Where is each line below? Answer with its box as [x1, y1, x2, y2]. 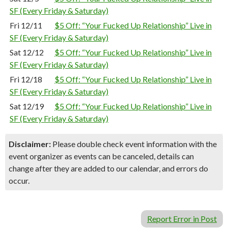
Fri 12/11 [10, 20, 42, 30]
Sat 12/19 [10, 101, 44, 111]
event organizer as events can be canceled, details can [9, 151, 194, 161]
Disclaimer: [9, 139, 51, 149]
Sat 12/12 [10, 47, 44, 57]
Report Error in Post [147, 214, 217, 223]
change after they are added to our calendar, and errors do [9, 163, 208, 173]
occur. [9, 176, 30, 185]
